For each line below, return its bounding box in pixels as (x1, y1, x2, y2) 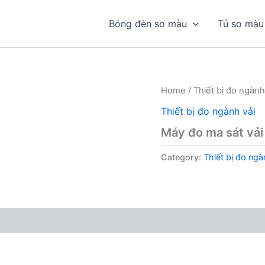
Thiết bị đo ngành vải (161, 105, 256, 117)
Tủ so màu (217, 18, 264, 30)
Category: (161, 151, 203, 162)
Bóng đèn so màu (109, 18, 188, 30)
